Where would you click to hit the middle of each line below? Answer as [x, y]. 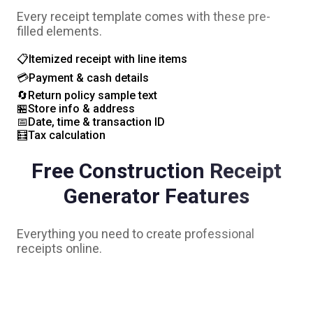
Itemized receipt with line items [108, 59]
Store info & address [81, 108]
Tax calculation [67, 135]
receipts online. [59, 249]
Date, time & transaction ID [96, 122]
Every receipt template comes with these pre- [144, 16]
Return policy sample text [93, 95]
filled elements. [59, 31]
